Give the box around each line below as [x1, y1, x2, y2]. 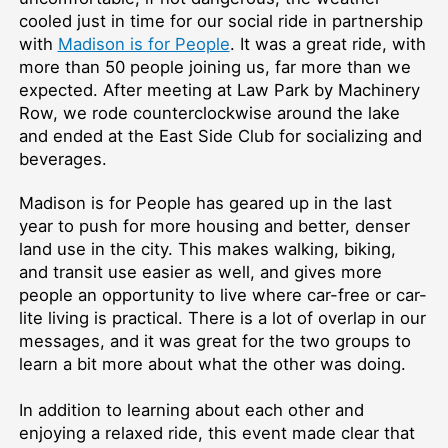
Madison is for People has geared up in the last [18, 193, 392, 214]
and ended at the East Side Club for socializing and [18, 126, 422, 147]
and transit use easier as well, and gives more [18, 262, 382, 283]
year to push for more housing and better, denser [18, 216, 410, 237]
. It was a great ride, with [229, 34, 426, 55]
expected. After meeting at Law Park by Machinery [18, 80, 420, 101]
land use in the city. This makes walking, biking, [18, 239, 396, 260]
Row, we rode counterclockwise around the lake [18, 103, 400, 124]
